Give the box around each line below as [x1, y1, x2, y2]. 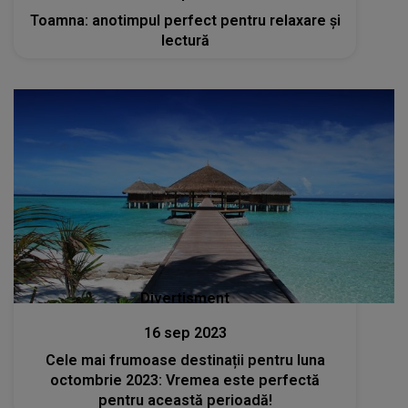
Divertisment [140, 290, 230, 308]
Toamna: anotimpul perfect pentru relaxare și [29, 12, 341, 29]
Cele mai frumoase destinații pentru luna [45, 352, 325, 370]
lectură [160, 32, 209, 49]
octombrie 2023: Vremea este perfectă [50, 372, 321, 390]
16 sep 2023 [143, 324, 227, 342]
